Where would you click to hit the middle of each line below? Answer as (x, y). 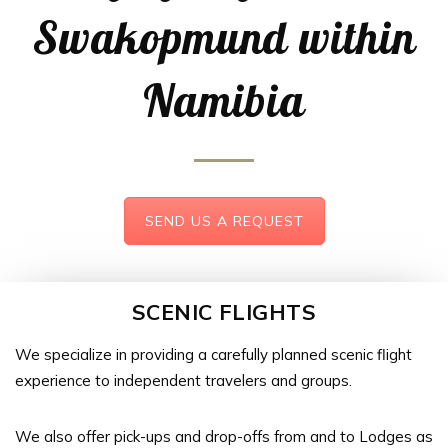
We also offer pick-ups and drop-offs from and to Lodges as (224, 436)
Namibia (224, 99)
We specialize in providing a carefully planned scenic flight (213, 354)
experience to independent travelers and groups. (183, 380)
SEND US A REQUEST (224, 220)
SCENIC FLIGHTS (224, 311)
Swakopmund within (224, 36)
